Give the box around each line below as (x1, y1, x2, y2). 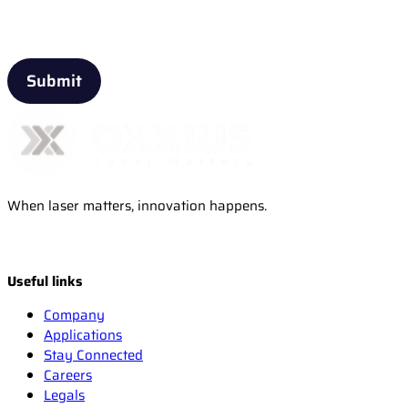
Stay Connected (44, 343, 143, 366)
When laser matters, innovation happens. (7, 194, 267, 217)
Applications (44, 323, 122, 346)
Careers (44, 363, 92, 386)
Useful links (7, 270, 83, 292)
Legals (44, 383, 85, 406)
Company (44, 303, 105, 326)
